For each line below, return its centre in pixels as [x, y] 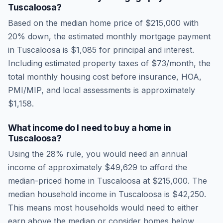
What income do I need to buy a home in [90, 128]
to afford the [162, 167]
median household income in [63, 194]
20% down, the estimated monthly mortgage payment [109, 36]
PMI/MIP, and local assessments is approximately [102, 90]
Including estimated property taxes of [80, 63]
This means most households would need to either [103, 208]
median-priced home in [53, 181]
